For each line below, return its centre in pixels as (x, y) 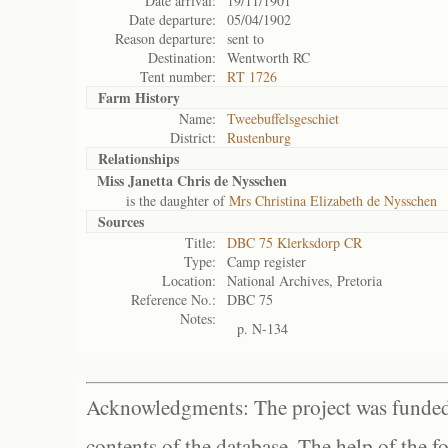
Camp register (266, 261)
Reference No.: (173, 299)
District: (193, 137)
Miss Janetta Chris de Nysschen (192, 180)
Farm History (139, 97)
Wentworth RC (268, 57)
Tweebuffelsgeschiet (283, 118)
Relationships (138, 158)
